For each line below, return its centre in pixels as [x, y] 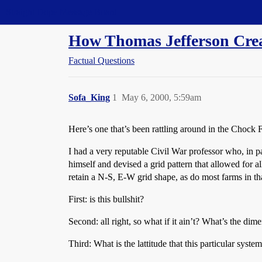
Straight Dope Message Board [61, 12]
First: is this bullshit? [106, 199]
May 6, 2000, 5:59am [161, 97]
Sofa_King [89, 97]
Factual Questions [101, 61]
